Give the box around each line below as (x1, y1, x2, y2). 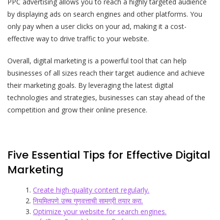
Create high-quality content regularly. (33, 185, 150, 194)
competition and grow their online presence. (7, 105, 147, 114)
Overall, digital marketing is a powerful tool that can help (7, 55, 187, 65)
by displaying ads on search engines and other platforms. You (7, 9, 202, 19)
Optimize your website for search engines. (33, 206, 167, 216)
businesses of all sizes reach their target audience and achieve (7, 68, 205, 78)
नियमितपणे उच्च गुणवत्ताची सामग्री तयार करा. (33, 195, 143, 205)
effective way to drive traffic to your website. (7, 33, 149, 43)
